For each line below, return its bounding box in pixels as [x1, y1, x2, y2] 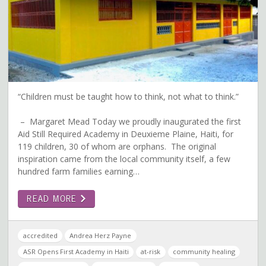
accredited [23, 231, 58, 240]
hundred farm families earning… [18, 166, 140, 178]
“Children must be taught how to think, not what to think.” [18, 91, 246, 103]
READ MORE [27, 193, 81, 205]
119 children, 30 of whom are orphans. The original [18, 141, 217, 153]
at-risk [141, 247, 161, 256]
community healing [173, 247, 236, 256]
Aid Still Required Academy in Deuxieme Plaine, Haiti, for [18, 128, 234, 140]
